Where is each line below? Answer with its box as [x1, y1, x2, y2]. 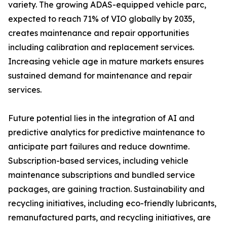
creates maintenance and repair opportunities [8, 28, 189, 39]
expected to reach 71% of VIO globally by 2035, [8, 14, 195, 24]
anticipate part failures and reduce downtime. [8, 141, 190, 152]
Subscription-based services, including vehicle [8, 156, 188, 166]
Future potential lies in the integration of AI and [8, 113, 195, 124]
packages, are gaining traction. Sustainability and [8, 184, 205, 195]
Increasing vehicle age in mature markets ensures [8, 56, 204, 67]
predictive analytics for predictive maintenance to [8, 127, 205, 138]
